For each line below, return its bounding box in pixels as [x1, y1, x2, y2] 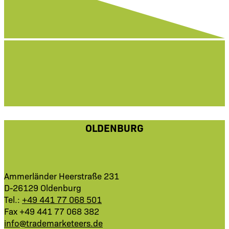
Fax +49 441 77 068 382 [4, 204, 99, 217]
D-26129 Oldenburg [4, 181, 81, 193]
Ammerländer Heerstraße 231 [4, 169, 119, 181]
